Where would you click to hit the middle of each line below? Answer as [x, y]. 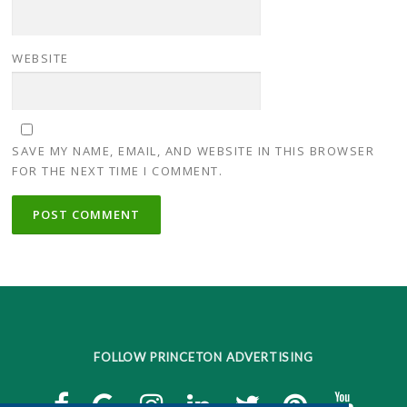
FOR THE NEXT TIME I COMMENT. [118, 171]
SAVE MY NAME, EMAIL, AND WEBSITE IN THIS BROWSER [194, 151]
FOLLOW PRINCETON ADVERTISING [203, 357]
